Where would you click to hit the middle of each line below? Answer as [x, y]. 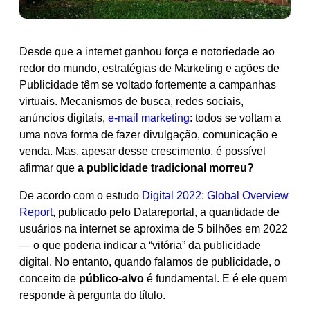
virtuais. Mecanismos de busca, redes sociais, [131, 101]
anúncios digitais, [64, 118]
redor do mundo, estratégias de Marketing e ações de [149, 68]
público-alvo [111, 278]
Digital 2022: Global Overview [215, 195]
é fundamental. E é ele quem [216, 278]
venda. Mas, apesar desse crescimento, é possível [143, 151]
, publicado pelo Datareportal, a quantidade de [166, 212]
